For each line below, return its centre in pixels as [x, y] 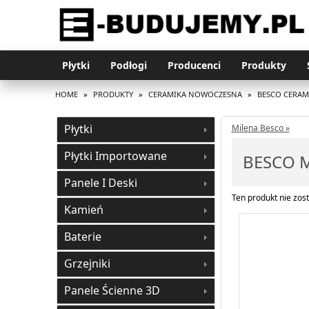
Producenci [194, 65]
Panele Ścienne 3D [112, 290]
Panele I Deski [100, 182]
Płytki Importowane [115, 156]
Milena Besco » [260, 128]
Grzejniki [87, 263]
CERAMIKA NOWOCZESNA [195, 94]
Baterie [82, 236]
